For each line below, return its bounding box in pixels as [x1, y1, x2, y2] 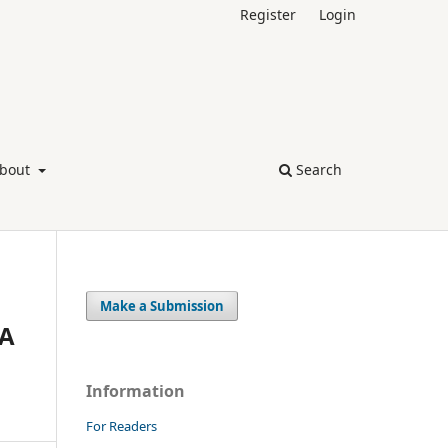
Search [292, 159, 342, 179]
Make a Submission [100, 296, 225, 315]
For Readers [86, 416, 157, 435]
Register [240, 4, 297, 24]
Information [86, 379, 185, 402]
